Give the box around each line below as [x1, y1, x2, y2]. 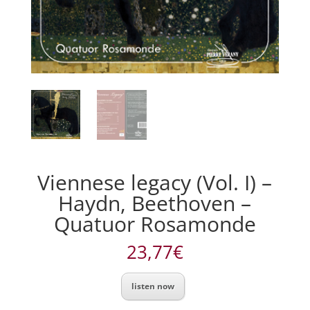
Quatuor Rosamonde [53, 209, 256, 238]
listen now [131, 280, 175, 292]
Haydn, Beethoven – [58, 188, 252, 217]
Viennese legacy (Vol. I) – [37, 167, 273, 197]
